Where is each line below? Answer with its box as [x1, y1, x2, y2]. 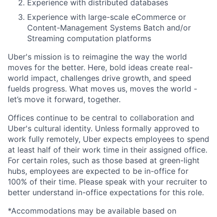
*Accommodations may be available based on [8, 206, 176, 216]
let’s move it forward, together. [8, 94, 121, 104]
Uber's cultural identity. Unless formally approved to [8, 124, 200, 133]
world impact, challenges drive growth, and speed [8, 73, 191, 83]
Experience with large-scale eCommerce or [27, 12, 186, 22]
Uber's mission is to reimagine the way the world [8, 52, 187, 62]
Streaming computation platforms [27, 33, 151, 43]
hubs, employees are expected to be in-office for [8, 166, 188, 176]
